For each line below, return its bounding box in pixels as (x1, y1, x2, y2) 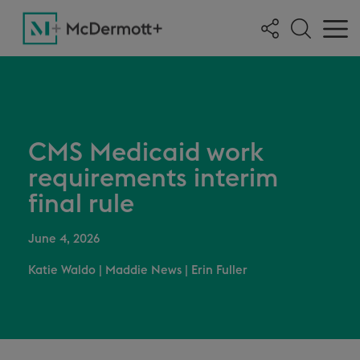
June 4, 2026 (28, 233, 100, 245)
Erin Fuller (191, 264, 247, 276)
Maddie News (105, 264, 182, 276)
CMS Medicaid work (28, 140, 263, 166)
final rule (28, 191, 134, 217)
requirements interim (28, 166, 278, 191)
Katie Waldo (28, 264, 96, 276)
